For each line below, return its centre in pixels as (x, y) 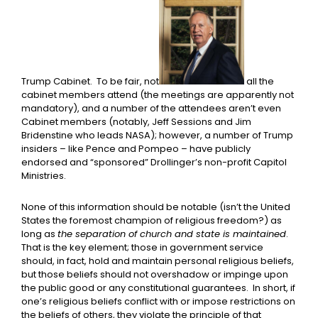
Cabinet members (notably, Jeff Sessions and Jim (136, 121)
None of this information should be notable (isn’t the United (156, 207)
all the (259, 81)
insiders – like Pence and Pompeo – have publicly (136, 148)
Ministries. (44, 175)
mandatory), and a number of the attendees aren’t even (151, 108)
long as (39, 234)
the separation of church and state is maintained (172, 234)
